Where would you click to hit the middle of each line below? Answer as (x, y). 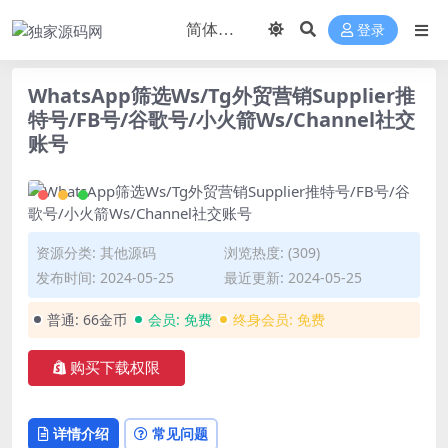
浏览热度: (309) (272, 252)
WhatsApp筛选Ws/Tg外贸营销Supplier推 (221, 95)
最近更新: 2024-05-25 (293, 277)
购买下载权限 (115, 368)
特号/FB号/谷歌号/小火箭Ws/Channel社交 (221, 119)
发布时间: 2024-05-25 (105, 277)
